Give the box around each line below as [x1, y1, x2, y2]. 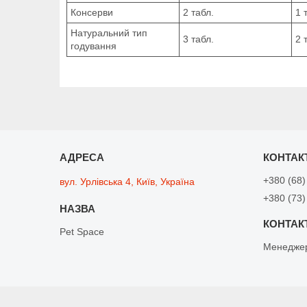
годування [71, 40, 116, 51]
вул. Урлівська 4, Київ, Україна [60, 175, 195, 187]
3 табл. [183, 33, 214, 45]
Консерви [71, 6, 113, 18]
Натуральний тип [71, 27, 147, 38]
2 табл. [183, 6, 214, 18]
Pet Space [60, 225, 105, 237]
